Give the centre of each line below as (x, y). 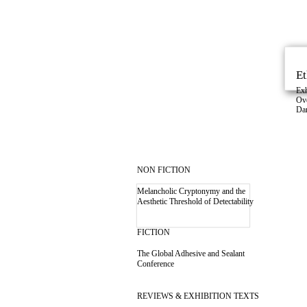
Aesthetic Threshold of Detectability (196, 201)
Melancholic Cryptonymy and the (191, 191)
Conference (156, 264)
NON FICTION (164, 170)
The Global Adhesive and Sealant (191, 254)
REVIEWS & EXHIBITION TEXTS (198, 296)
